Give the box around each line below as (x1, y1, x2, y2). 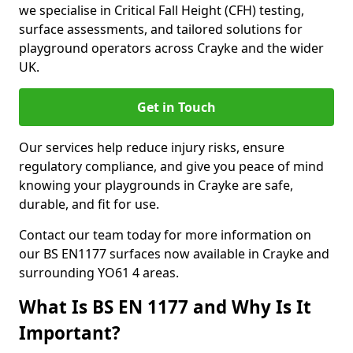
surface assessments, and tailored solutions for (19, 20, 303, 38)
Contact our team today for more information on (19, 226, 311, 243)
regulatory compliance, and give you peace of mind (19, 158, 324, 175)
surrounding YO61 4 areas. (19, 264, 179, 281)
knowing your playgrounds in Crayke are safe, (19, 176, 293, 194)
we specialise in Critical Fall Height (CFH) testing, (19, 2, 304, 19)
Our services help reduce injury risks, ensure (19, 139, 284, 156)
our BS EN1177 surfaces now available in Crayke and (19, 245, 329, 262)
